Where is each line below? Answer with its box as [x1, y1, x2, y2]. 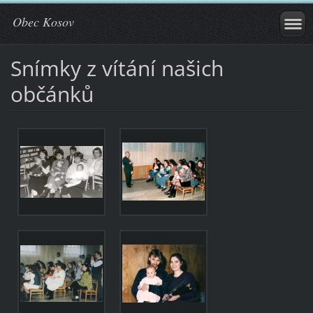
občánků [10, 79, 94, 108]
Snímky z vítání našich [10, 53, 224, 82]
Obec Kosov [13, 13, 74, 30]
